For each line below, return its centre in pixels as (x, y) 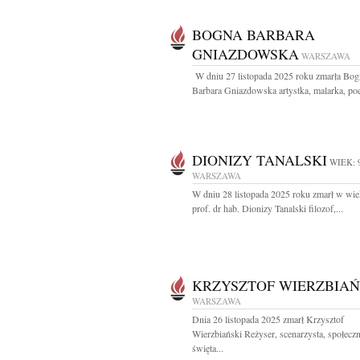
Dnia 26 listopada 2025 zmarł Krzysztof (268, 319)
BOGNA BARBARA (254, 35)
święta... (208, 348)
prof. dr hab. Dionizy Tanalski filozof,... (268, 208)
